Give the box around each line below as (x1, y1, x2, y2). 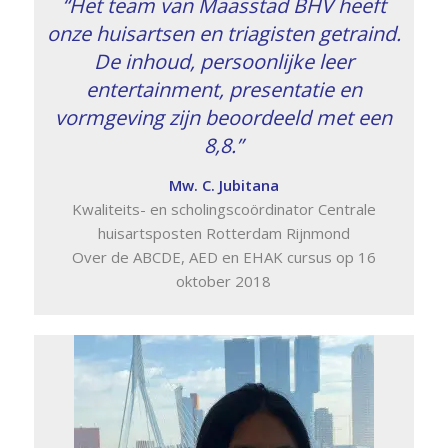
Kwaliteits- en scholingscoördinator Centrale (71, 198, 376, 219)
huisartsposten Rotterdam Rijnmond (97, 222, 350, 243)
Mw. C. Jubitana (168, 174, 279, 195)
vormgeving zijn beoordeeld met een (55, 103, 393, 131)
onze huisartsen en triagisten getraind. (46, 19, 401, 47)
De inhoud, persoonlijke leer (93, 47, 354, 75)
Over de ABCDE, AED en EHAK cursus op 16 (71, 246, 376, 267)
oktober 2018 (176, 270, 272, 291)
